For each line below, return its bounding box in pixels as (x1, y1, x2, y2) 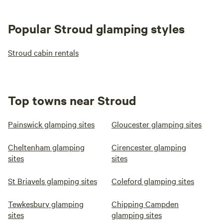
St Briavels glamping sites (8, 175, 97, 186)
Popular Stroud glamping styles (8, 20, 185, 36)
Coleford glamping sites (111, 175, 194, 186)
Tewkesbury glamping (8, 198, 84, 209)
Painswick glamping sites (8, 118, 95, 129)
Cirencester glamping (111, 141, 186, 152)
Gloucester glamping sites (111, 118, 202, 129)
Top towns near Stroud (8, 92, 136, 108)
